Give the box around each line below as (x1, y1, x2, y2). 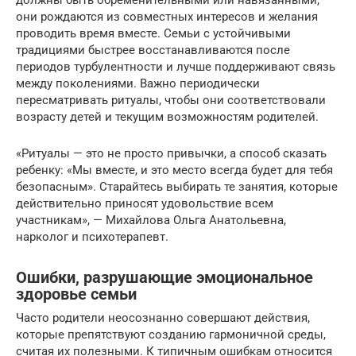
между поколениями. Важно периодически (16, 76, 260, 91)
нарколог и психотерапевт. (16, 230, 168, 245)
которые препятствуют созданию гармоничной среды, (16, 327, 326, 342)
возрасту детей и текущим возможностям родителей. (16, 110, 319, 125)
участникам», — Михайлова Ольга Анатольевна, (16, 213, 286, 228)
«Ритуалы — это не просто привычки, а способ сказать (16, 146, 327, 161)
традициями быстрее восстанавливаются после (16, 43, 290, 58)
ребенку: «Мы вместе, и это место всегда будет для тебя (16, 163, 333, 178)
